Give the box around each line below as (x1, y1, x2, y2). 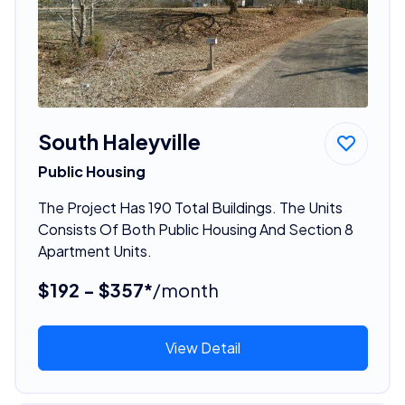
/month (152, 278, 219, 302)
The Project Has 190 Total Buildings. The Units (37, 198, 343, 218)
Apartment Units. (37, 241, 152, 261)
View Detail (165, 338, 240, 358)
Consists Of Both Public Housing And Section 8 (37, 220, 353, 240)
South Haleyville (37, 128, 201, 155)
